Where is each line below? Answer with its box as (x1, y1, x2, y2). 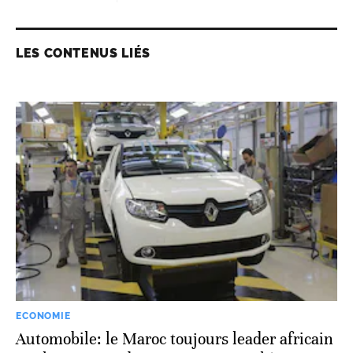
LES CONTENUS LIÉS (16, 46, 150, 61)
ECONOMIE (16, 310, 71, 322)
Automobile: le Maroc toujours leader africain (16, 329, 333, 350)
